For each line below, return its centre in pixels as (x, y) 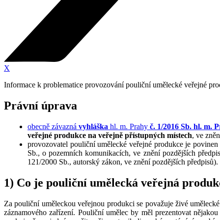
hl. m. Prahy (129, 127)
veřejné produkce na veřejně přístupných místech (110, 136)
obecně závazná (53, 127)
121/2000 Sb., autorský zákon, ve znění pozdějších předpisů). (123, 162)
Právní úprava (41, 106)
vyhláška (93, 127)
